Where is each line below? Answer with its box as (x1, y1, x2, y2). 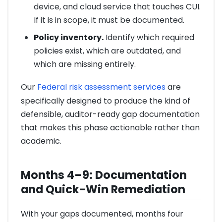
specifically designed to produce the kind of (21, 95, 190, 107)
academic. (21, 135, 61, 147)
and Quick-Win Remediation (21, 181, 185, 197)
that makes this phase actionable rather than (21, 122, 200, 134)
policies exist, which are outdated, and (33, 45, 181, 57)
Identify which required (103, 32, 194, 44)
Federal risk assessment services (37, 81, 166, 93)
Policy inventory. (33, 32, 104, 44)
